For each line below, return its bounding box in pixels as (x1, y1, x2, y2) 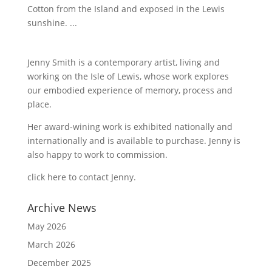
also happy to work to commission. (27, 149, 168, 160)
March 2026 (27, 239, 75, 250)
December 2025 (27, 257, 91, 268)
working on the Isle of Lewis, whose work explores (27, 70, 229, 82)
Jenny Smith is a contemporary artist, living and (27, 56, 220, 68)
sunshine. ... (27, 17, 77, 29)
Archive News (27, 200, 97, 215)
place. (27, 98, 52, 110)
